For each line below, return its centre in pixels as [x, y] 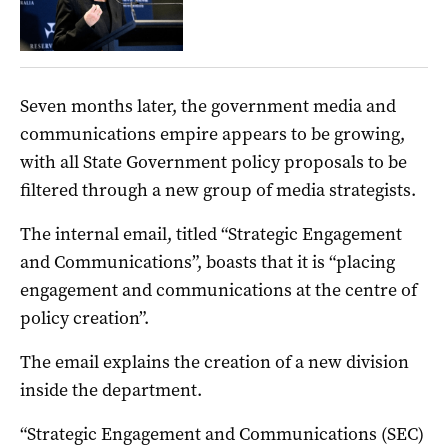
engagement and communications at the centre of [218, 289]
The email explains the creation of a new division [214, 361]
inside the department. [111, 389]
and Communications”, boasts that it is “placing [207, 261]
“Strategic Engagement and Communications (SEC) [222, 433]
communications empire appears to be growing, [212, 133]
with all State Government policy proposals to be [213, 161]
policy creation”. [84, 317]
